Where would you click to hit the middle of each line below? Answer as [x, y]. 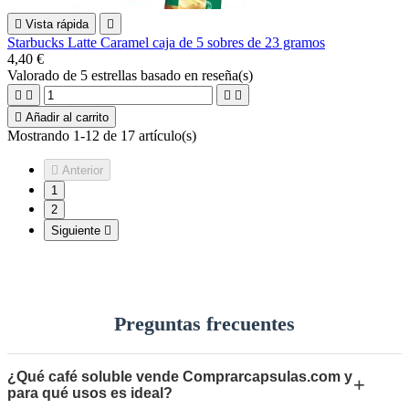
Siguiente [76, 230]
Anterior [83, 170]
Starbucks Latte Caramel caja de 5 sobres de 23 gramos [166, 42]
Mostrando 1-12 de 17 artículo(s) [102, 135]
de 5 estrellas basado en [132, 75]
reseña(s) [227, 75]
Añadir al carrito [67, 117]
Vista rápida [57, 24]
